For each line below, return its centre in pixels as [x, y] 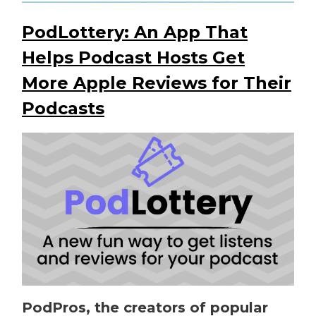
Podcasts [63, 108]
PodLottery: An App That [135, 32]
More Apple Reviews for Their [157, 83]
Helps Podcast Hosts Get [133, 57]
